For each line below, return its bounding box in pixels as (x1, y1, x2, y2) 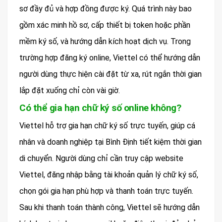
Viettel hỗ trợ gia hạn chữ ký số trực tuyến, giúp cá (19, 121, 195, 131)
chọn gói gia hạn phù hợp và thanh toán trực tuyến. (19, 186, 193, 196)
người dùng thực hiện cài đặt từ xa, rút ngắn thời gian (19, 69, 202, 79)
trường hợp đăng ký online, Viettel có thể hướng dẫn (19, 53, 200, 63)
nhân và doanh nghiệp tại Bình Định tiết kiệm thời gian (19, 137, 202, 147)
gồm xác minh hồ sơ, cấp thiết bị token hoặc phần (19, 20, 190, 30)
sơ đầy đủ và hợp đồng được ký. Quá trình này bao (19, 4, 192, 14)
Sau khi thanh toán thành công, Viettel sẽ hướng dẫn (19, 203, 200, 213)
